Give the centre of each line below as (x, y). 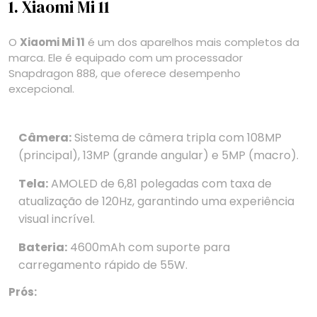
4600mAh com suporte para (149, 248)
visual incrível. (57, 219)
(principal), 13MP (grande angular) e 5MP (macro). (158, 156)
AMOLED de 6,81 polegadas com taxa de (160, 184)
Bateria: (43, 248)
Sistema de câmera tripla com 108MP (177, 138)
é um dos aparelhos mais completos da (192, 42)
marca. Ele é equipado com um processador (126, 58)
